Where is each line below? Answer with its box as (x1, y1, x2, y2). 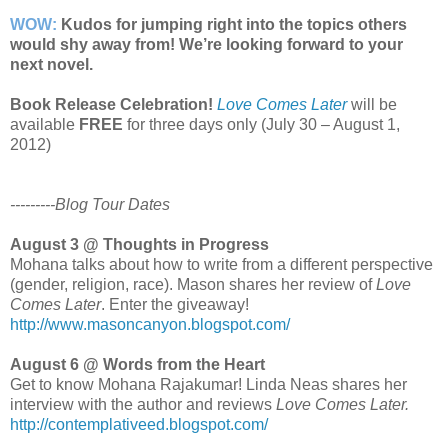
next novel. (10, 56, 93, 74)
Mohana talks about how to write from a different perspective (10, 256, 433, 274)
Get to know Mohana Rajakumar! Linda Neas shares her (10, 376, 407, 394)
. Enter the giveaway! (101, 296, 249, 314)
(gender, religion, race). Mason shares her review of (10, 276, 376, 294)
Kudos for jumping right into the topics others (61, 16, 407, 34)
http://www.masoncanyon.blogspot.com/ (10, 316, 290, 334)
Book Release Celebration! (10, 96, 213, 114)
